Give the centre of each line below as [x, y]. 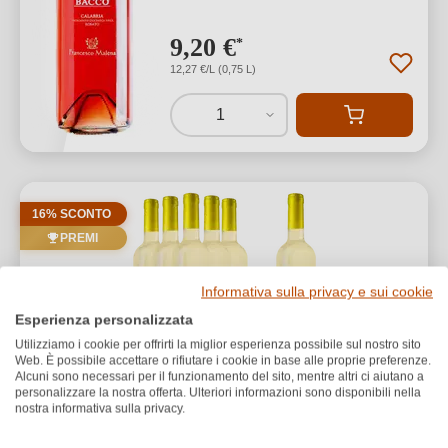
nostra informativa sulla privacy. [100, 408]
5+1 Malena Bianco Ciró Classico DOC [202, 422]
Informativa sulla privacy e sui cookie [317, 292]
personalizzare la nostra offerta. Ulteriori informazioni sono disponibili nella [218, 392]
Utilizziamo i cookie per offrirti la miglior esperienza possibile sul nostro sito [218, 344]
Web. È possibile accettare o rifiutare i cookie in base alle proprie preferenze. [223, 360]
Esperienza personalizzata [104, 320]
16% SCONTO [71, 214]
